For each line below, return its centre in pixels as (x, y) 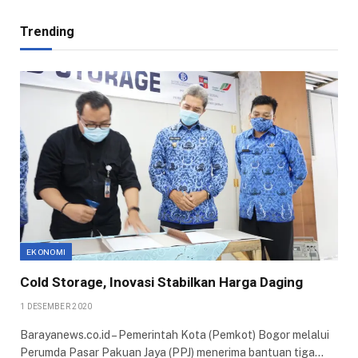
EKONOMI (46, 251)
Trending (47, 32)
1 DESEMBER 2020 (56, 306)
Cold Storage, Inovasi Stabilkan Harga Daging (161, 282)
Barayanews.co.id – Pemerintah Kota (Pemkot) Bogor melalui (175, 334)
